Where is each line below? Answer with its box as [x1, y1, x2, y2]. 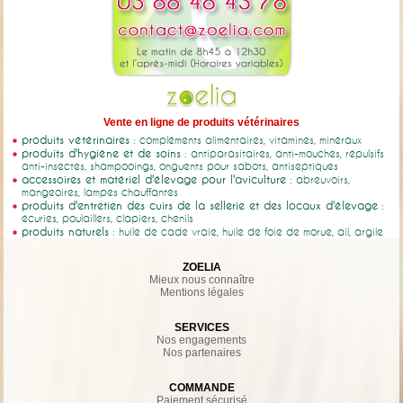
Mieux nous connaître [148, 273, 255, 286]
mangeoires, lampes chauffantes [22, 185, 179, 198]
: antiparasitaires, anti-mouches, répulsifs [181, 147, 385, 159]
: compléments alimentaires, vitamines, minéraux [130, 133, 363, 146]
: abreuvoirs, [286, 173, 351, 185]
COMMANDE [168, 381, 235, 394]
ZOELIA [182, 260, 221, 273]
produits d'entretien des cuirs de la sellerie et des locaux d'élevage [22, 198, 379, 211]
